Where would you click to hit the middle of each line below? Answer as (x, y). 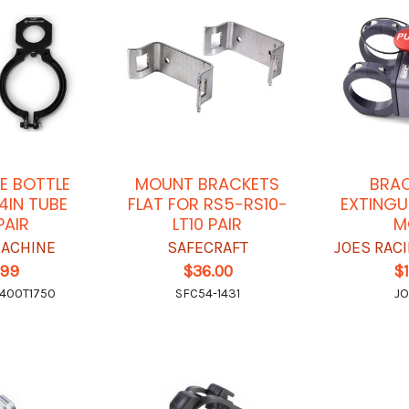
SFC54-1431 (207, 293)
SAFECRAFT (207, 247)
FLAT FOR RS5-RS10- (207, 204)
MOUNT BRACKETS (208, 184)
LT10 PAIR (208, 224)
